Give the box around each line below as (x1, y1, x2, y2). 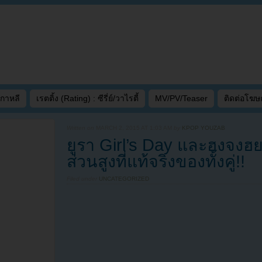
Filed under (67, 175, 99, 182)
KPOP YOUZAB (182, 125, 225, 132)
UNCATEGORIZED (99, 175, 149, 182)
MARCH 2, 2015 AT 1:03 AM (96, 125, 172, 132)
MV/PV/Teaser (155, 94, 208, 103)
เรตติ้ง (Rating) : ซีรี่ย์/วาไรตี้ (36, 94, 139, 103)
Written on (67, 125, 96, 132)
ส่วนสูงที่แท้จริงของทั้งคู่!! (67, 152, 245, 171)
